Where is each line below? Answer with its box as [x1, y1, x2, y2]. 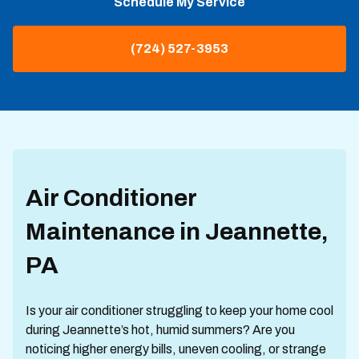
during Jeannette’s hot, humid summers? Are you [26, 323, 295, 337]
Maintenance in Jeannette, [26, 219, 329, 244]
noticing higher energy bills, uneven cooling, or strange [26, 342, 326, 356]
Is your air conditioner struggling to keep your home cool [26, 304, 333, 317]
